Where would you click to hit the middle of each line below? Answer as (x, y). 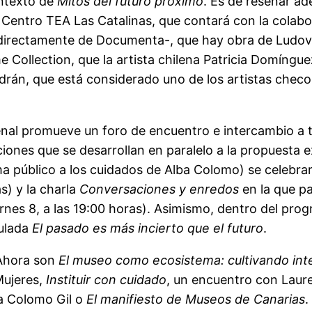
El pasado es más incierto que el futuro (148, 228)
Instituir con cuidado (106, 279)
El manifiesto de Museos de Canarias (196, 299)
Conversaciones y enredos (159, 189)
